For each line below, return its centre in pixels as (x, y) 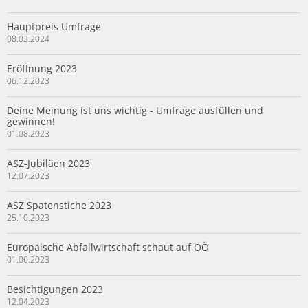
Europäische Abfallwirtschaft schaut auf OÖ (108, 247)
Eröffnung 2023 (42, 69)
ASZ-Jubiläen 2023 (48, 164)
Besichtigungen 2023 (55, 289)
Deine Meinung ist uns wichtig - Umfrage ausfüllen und (135, 111)
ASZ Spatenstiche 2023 (59, 206)
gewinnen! (31, 122)
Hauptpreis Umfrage (54, 27)
